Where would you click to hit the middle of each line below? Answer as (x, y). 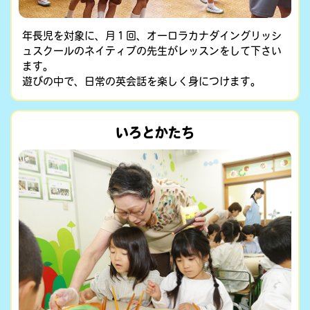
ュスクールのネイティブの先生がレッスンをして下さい (152, 51)
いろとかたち (155, 132)
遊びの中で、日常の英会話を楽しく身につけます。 (142, 81)
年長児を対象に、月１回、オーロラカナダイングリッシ (152, 35)
